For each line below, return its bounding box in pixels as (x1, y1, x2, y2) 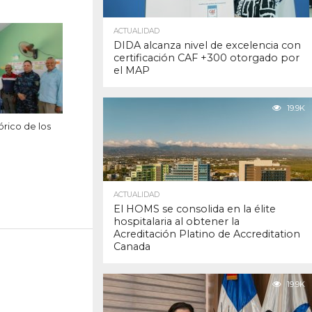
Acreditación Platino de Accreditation (114, 228, 300, 241)
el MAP (114, 64, 150, 77)
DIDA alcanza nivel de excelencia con (114, 39, 301, 52)
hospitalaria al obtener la (114, 215, 240, 228)
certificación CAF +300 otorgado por (114, 52, 299, 65)
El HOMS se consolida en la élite (114, 203, 276, 216)
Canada (114, 240, 150, 253)
